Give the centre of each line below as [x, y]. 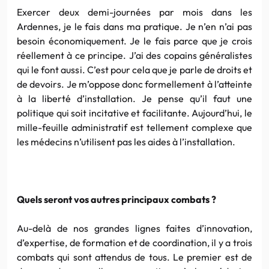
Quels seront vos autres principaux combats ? [116, 199]
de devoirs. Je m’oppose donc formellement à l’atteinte [134, 84]
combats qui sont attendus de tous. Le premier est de [134, 257]
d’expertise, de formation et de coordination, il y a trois [134, 242]
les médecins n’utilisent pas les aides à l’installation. [126, 141]
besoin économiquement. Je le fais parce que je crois [134, 41]
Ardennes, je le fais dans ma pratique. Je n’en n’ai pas [134, 26]
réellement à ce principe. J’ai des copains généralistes [134, 55]
